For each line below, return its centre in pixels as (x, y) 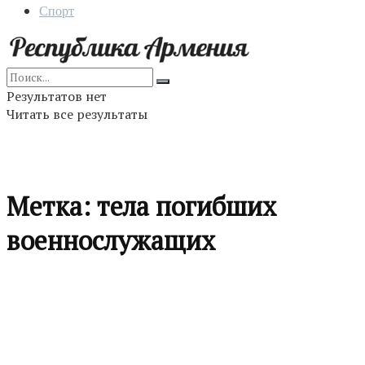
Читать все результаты (77, 114)
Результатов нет (57, 96)
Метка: (52, 207)
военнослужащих (111, 241)
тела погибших (187, 207)
